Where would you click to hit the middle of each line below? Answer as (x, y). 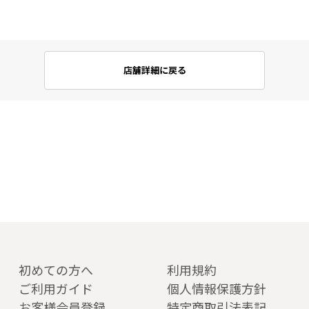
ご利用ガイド (56, 288)
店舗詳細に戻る (154, 70)
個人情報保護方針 (216, 288)
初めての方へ (56, 269)
